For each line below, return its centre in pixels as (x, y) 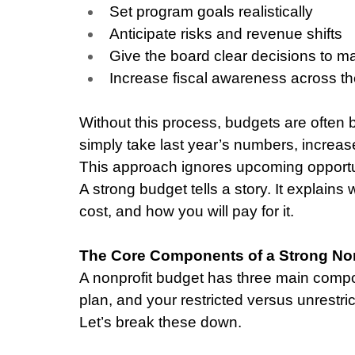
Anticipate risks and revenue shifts (226, 33)
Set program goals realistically (211, 11)
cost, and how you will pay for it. (187, 211)
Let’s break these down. (160, 322)
